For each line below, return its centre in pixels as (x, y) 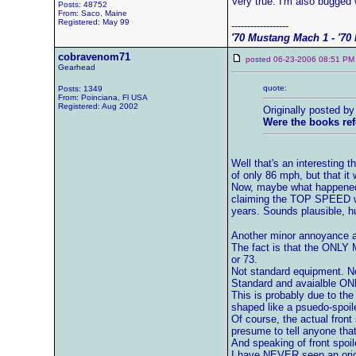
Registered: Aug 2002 (98, 106)
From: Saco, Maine (92, 13)
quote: (275, 88)
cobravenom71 (94, 57)
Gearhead (76, 67)
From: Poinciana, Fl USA (103, 97)
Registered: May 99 (93, 22)
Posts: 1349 (80, 89)
